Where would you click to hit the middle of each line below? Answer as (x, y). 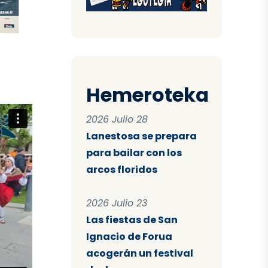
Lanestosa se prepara (141, 136)
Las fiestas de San (132, 220)
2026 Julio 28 (117, 120)
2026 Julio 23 (116, 203)
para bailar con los (134, 153)
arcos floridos (121, 170)
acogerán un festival (139, 254)
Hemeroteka (147, 95)
